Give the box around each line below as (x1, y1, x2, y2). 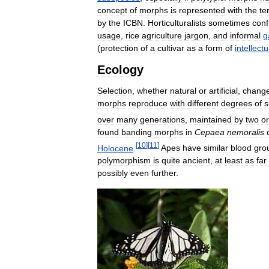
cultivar (157, 43, 184, 53)
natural (170, 85, 196, 95)
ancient (183, 156, 210, 166)
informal (230, 30, 261, 40)
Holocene (97, 143, 133, 153)
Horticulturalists (148, 17, 206, 28)
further (151, 168, 176, 178)
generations (140, 114, 185, 124)
